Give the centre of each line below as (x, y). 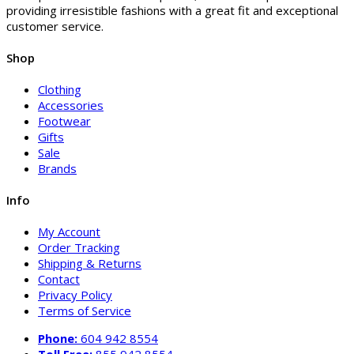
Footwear (64, 121)
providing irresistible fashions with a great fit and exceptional (172, 11)
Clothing (60, 89)
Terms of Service (85, 310)
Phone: (58, 338)
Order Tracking (79, 247)
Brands (57, 168)
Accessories (71, 105)
